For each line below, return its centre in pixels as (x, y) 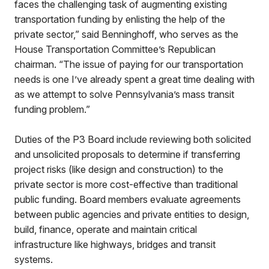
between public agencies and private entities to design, (132, 214)
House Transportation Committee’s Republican (115, 49)
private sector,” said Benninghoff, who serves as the (126, 34)
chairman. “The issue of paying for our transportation (129, 64)
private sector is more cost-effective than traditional (126, 184)
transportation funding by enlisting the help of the (120, 19)
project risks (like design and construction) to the (119, 169)
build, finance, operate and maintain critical (106, 229)
